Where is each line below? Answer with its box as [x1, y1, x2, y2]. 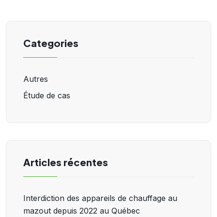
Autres [23, 74, 48, 84]
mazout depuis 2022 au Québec [23, 206, 140, 216]
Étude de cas [23, 91, 70, 101]
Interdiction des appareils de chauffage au [23, 193, 177, 203]
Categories [23, 37, 78, 49]
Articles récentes [23, 156, 108, 169]
